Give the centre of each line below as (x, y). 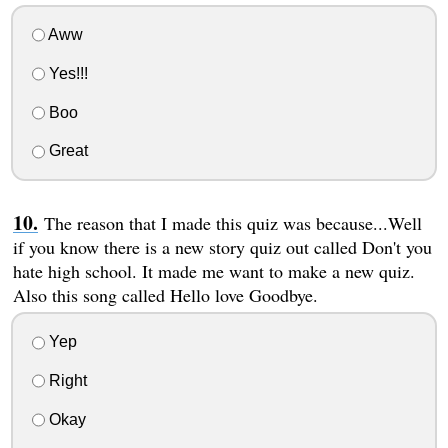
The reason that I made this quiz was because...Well (232, 223)
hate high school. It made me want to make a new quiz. (213, 271)
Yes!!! (66, 73)
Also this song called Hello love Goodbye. (165, 295)
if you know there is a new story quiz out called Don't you (222, 247)
